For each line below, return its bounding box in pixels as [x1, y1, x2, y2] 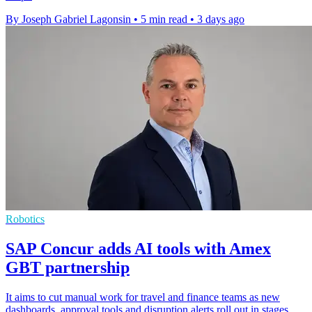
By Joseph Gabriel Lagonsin [6, 13, 131, 26]
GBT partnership [6, 258, 130, 277]
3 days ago [197, 13, 244, 26]
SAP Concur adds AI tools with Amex [6, 240, 271, 258]
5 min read [141, 13, 187, 26]
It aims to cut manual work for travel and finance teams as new [6, 291, 280, 304]
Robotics [6, 213, 45, 226]
